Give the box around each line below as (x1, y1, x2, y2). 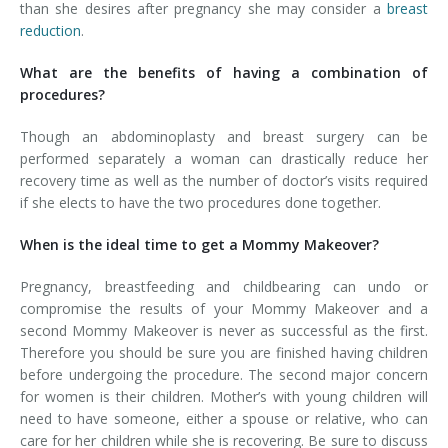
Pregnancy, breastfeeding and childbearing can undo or (20, 277, 428, 296)
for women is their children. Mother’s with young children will (20, 387, 428, 406)
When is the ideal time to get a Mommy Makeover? (20, 235, 379, 254)
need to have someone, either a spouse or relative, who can (20, 409, 428, 428)
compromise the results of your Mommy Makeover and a (20, 299, 428, 318)
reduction (20, 21, 81, 40)
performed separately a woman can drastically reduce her (20, 149, 428, 168)
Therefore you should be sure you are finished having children (20, 343, 428, 362)
